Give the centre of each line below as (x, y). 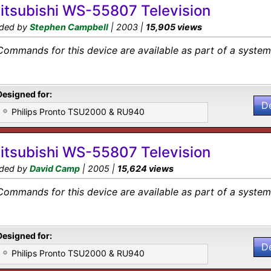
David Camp (55, 168)
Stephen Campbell (69, 27)
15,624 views (145, 168)
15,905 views (174, 27)
